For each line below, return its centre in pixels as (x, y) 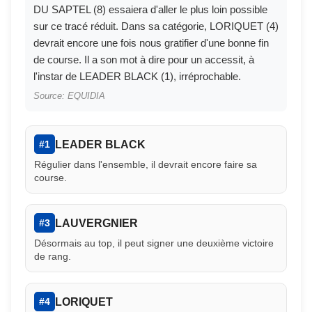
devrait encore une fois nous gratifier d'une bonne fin (151, 43)
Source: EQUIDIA (69, 96)
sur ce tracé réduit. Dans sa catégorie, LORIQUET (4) (156, 26)
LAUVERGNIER (96, 223)
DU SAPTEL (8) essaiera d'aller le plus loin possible (150, 10)
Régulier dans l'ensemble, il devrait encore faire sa (146, 165)
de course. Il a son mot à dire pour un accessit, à (144, 60)
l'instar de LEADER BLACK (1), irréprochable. (137, 77)
